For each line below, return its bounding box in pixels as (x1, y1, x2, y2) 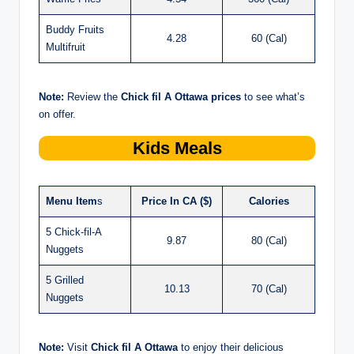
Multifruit (46, 40, 85, 53)
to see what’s (241, 90, 305, 103)
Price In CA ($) (141, 194, 212, 207)
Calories (248, 194, 289, 207)
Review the (64, 90, 121, 103)
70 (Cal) (250, 282, 287, 295)
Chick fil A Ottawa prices (121, 90, 241, 103)
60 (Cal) (250, 32, 287, 44)
